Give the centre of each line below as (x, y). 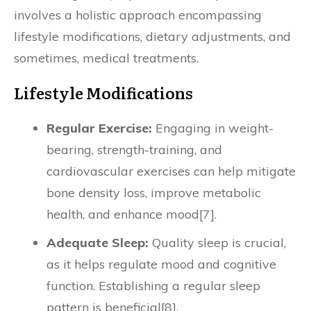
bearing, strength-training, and (134, 150)
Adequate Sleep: (98, 243)
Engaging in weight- (213, 128)
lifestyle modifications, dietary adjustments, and (152, 36)
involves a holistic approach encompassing (138, 15)
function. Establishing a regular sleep (153, 286)
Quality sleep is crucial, (217, 243)
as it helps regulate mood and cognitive (161, 264)
